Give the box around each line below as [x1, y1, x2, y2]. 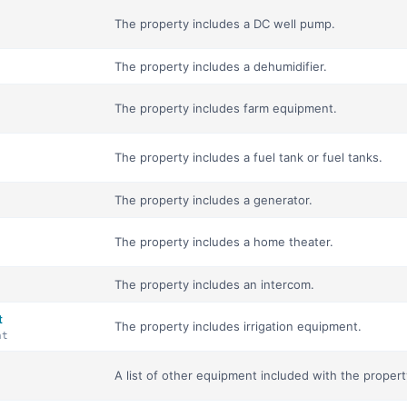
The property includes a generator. [114, 193, 313, 207]
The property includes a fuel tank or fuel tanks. [114, 150, 382, 164]
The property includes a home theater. [114, 234, 333, 249]
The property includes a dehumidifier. [114, 59, 327, 74]
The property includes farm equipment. [114, 101, 337, 115]
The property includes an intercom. [114, 277, 314, 292]
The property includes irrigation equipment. [114, 319, 362, 333]
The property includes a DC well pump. [114, 16, 335, 31]
